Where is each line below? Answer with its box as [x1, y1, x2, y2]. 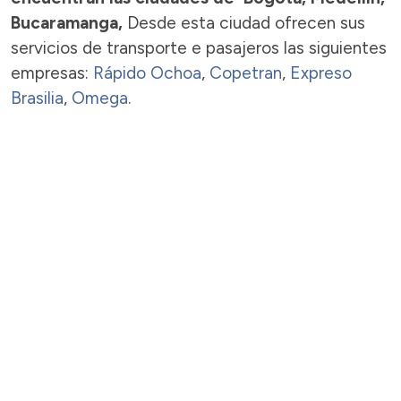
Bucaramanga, [11, 12, 127, 33]
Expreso [290, 62, 352, 83]
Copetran [209, 62, 282, 83]
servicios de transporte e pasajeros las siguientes [11, 37, 387, 58]
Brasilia [11, 87, 64, 108]
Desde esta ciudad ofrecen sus [127, 12, 365, 33]
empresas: [11, 62, 93, 83]
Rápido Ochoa [93, 62, 201, 83]
